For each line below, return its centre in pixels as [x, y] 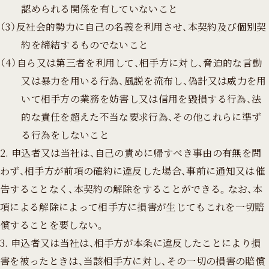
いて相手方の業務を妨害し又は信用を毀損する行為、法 [141, 98]
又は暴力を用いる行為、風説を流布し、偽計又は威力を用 [144, 80]
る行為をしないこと [65, 134]
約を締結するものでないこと [85, 44]
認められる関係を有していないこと [100, 8]
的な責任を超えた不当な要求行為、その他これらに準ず [141, 116]
